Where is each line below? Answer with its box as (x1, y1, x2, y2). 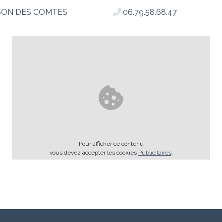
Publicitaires (138, 149, 171, 156)
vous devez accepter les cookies (49, 149, 138, 156)
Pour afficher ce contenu (78, 140, 144, 147)
